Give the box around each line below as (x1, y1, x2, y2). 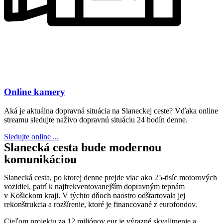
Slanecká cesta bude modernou (4, 141, 161, 154)
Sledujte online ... (4, 132, 59, 141)
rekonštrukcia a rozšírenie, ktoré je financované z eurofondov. (4, 200, 197, 209)
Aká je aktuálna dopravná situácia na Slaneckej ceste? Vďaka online (4, 107, 218, 115)
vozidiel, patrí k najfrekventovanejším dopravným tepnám (4, 182, 185, 191)
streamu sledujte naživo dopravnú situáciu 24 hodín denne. (4, 115, 188, 124)
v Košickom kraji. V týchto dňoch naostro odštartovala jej (4, 191, 185, 200)
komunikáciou (4, 153, 77, 166)
